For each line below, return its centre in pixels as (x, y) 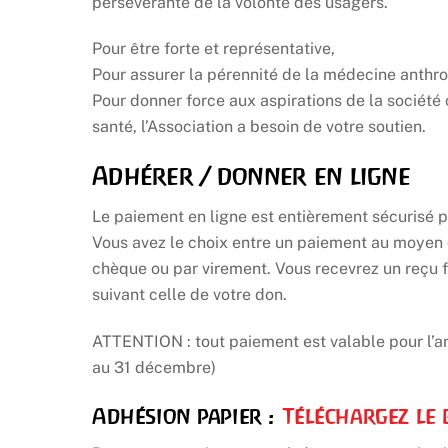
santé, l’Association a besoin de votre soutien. (259, 127)
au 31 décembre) (154, 368)
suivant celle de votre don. (189, 295)
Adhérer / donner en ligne (251, 176)
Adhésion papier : (187, 415)
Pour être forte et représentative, (213, 49)
